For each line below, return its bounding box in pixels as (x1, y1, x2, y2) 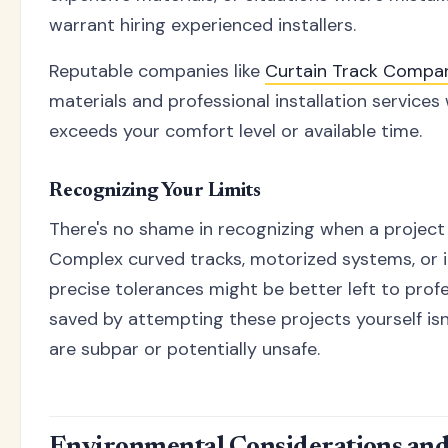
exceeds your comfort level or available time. (49, 119, 422, 144)
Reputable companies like (49, 59, 265, 84)
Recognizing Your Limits (49, 181, 261, 202)
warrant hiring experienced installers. (49, 13, 356, 38)
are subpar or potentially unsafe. (49, 337, 320, 362)
